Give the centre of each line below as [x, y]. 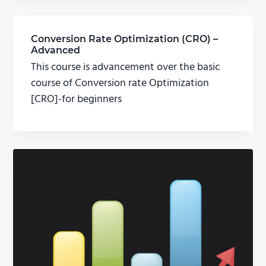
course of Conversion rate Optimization [120, 83]
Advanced [56, 50]
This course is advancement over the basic [126, 67]
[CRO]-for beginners [77, 99]
